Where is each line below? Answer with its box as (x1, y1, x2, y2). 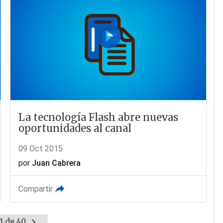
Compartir (18, 184, 53, 194)
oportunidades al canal (18, 121, 132, 134)
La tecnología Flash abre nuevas (18, 111, 179, 123)
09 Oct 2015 (18, 143, 63, 153)
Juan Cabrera (32, 158, 81, 168)
